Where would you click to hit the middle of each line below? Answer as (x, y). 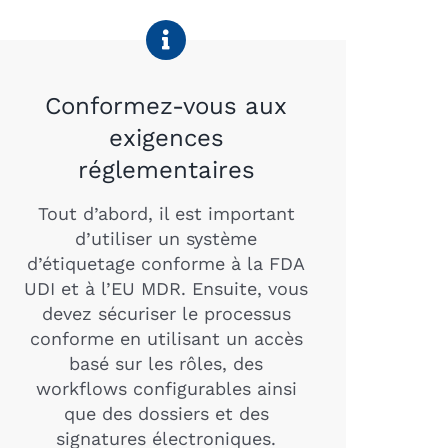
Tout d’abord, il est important (166, 213)
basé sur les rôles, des (166, 363)
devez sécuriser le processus (166, 313)
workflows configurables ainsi (166, 388)
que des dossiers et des (166, 413)
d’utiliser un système (166, 238)
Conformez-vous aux (166, 105)
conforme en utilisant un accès (166, 338)
